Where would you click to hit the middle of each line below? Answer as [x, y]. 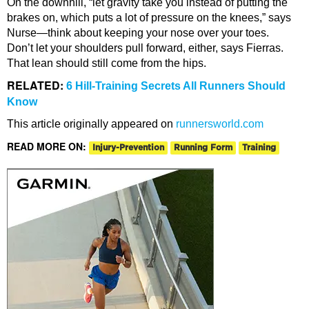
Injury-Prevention [128, 147]
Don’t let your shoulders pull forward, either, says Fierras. [145, 48]
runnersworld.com [220, 123]
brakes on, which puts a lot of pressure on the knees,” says [149, 17]
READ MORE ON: [48, 146]
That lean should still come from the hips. [107, 63]
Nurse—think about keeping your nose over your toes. [138, 32]
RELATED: [37, 85]
